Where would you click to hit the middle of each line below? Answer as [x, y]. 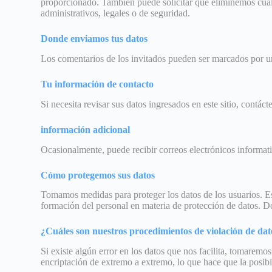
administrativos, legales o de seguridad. [116, 13]
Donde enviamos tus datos [94, 39]
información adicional [86, 129]
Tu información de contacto [97, 84]
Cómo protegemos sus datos [98, 175]
